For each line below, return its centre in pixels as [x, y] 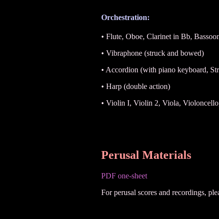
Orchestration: [125, 17]
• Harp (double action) [136, 87]
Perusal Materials [146, 155]
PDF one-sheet [124, 175]
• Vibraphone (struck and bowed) [153, 53]
